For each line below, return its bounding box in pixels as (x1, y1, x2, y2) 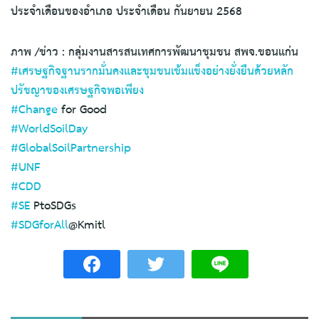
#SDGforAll (11, 214, 68, 236)
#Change (11, 98, 58, 121)
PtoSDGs (30, 194, 76, 217)
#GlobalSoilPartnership (11, 137, 131, 159)
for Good (58, 98, 107, 121)
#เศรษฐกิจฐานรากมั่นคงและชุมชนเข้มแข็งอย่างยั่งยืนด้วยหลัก (11, 60, 293, 83)
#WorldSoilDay (11, 117, 88, 140)
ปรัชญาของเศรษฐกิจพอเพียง (11, 79, 144, 102)
